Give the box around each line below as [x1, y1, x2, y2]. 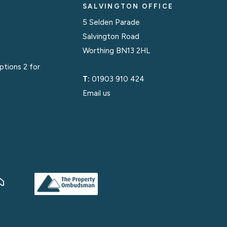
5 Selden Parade [83, 18, 140, 27]
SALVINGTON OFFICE [83, 3, 174, 10]
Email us [83, 89, 111, 98]
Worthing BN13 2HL [83, 46, 150, 55]
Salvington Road [83, 32, 140, 41]
